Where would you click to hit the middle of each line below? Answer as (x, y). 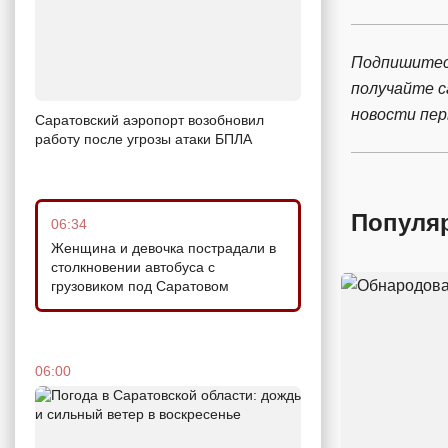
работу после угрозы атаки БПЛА (143, 139)
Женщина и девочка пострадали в (163, 248)
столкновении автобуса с (133, 267)
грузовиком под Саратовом (140, 286)
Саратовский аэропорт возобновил (149, 120)
